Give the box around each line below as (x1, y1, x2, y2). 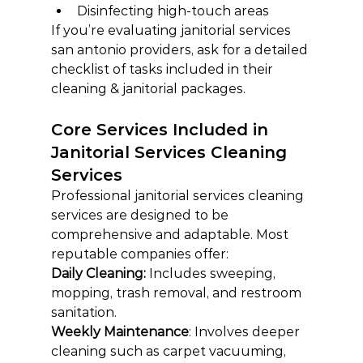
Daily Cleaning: (50, 266, 149, 281)
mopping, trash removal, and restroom (50, 285, 305, 301)
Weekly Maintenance (50, 324, 189, 340)
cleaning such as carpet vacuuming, (50, 344, 289, 359)
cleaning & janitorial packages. (50, 81, 246, 96)
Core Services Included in (50, 120, 273, 139)
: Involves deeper (188, 324, 303, 340)
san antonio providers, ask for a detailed (50, 42, 311, 58)
